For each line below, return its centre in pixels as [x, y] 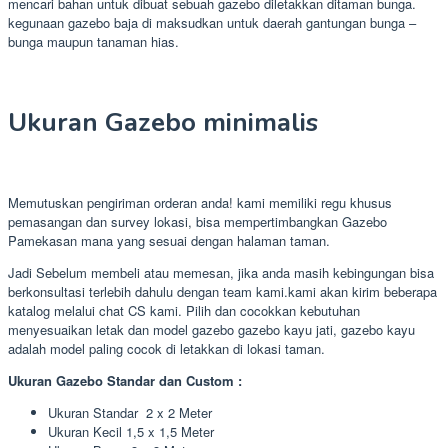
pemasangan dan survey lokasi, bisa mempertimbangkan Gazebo [197, 222]
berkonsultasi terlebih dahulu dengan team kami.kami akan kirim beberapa [222, 292]
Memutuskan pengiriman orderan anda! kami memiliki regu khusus [200, 203]
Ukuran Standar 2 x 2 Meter [130, 413]
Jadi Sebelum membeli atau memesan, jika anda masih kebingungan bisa [221, 273]
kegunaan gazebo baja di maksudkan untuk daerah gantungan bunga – [212, 23]
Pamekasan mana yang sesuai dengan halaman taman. [169, 241]
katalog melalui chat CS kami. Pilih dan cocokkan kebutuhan [184, 311]
